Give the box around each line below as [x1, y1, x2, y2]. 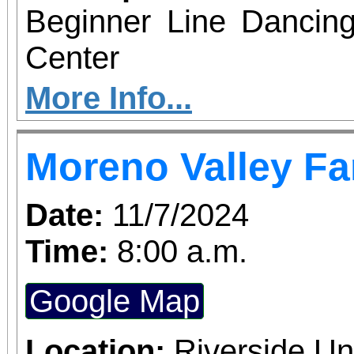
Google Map [29, 283, 200, 318]
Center [25, 40, 119, 75]
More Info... [25, 80, 192, 115]
